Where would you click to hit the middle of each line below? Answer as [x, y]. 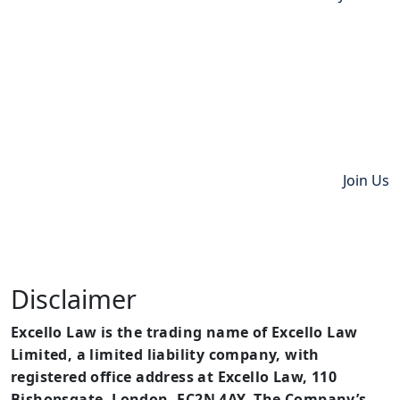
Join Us [366, 180]
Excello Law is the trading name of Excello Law [184, 332]
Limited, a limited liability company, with [165, 354]
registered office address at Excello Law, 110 [174, 377]
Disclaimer [74, 299]
